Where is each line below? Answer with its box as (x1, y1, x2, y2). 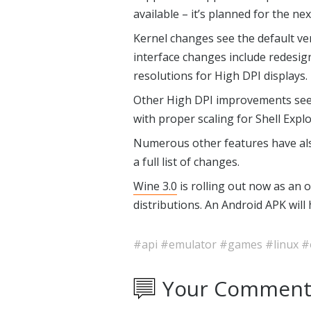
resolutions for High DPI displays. (133, 68, 308, 83)
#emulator (160, 237, 219, 252)
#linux (265, 237, 301, 252)
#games (219, 237, 265, 252)
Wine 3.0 (133, 178, 177, 194)
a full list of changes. (133, 154, 239, 169)
